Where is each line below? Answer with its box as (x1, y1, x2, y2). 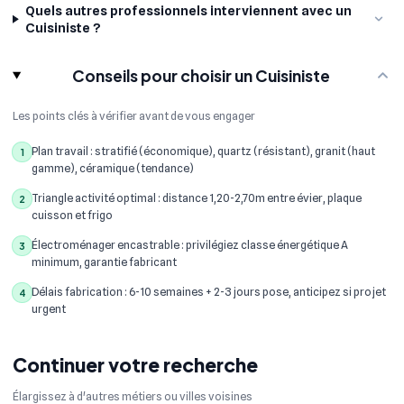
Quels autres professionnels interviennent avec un (24, 3, 352, 19)
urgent (32, 302, 66, 317)
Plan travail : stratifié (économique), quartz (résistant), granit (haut (32, 144, 375, 159)
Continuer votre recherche (13, 352, 258, 377)
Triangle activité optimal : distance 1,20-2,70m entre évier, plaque (32, 191, 362, 206)
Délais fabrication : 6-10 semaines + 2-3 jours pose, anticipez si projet (32, 285, 386, 299)
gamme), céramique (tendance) (32, 161, 194, 176)
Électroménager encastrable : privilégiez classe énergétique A (32, 238, 348, 252)
